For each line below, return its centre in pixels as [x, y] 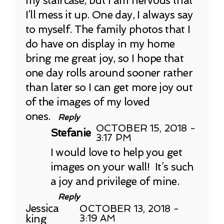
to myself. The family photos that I [108, 29]
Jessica [42, 208]
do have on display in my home [100, 43]
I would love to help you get [116, 152]
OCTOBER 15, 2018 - [146, 128]
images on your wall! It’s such [122, 166]
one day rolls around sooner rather [109, 72]
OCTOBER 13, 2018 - [129, 208]
